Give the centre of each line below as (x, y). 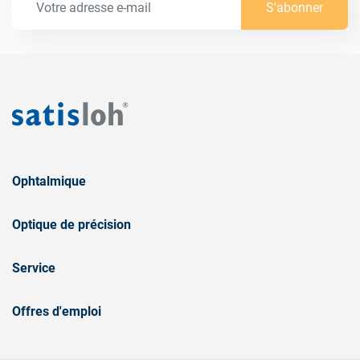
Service (34, 268)
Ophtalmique (49, 182)
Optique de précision (72, 225)
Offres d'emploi (57, 312)
